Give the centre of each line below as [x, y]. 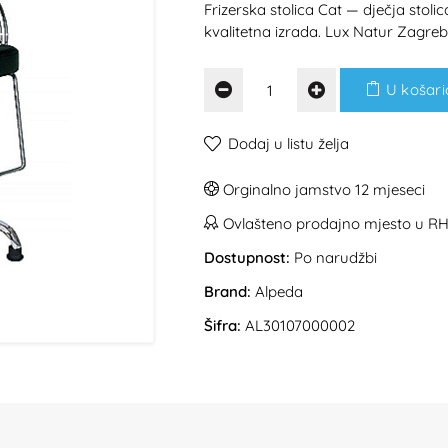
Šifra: [222, 325]
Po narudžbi [333, 257]
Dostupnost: [247, 257]
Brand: [227, 291]
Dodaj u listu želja [288, 143]
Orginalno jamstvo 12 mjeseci [322, 189]
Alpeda [279, 291]
